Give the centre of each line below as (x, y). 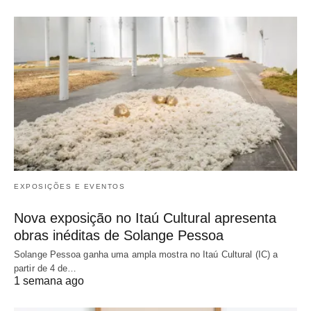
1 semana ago (49, 280)
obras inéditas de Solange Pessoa (119, 235)
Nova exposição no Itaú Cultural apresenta (145, 218)
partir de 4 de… (45, 268)
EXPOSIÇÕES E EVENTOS (69, 186)
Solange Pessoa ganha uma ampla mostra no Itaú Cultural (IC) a (146, 254)
